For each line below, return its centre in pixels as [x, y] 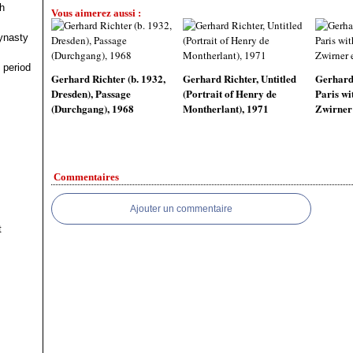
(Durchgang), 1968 [93, 108]
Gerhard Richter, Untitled [240, 78]
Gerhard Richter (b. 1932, [108, 78]
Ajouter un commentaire [181, 209]
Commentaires [86, 177]
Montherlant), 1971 [226, 108]
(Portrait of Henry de [230, 93]
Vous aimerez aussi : [96, 13]
